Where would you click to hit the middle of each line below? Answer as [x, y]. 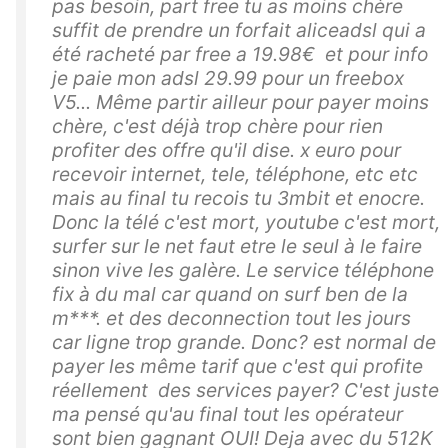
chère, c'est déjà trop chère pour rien [217, 126]
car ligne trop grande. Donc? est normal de [244, 342]
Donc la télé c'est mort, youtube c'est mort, [246, 222]
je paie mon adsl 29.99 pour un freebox [228, 78]
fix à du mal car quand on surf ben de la [230, 294]
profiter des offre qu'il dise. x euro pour [226, 150]
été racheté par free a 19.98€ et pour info [240, 54]
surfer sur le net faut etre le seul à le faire [237, 246]
